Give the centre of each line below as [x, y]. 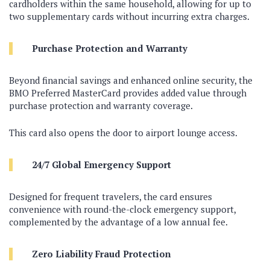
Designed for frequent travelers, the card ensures [111, 196]
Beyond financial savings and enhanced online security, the [131, 80]
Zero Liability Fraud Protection [102, 254]
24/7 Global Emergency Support [102, 165]
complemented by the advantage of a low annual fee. [118, 222]
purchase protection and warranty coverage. [101, 105]
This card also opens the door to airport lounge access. [123, 133]
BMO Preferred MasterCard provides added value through [128, 93]
